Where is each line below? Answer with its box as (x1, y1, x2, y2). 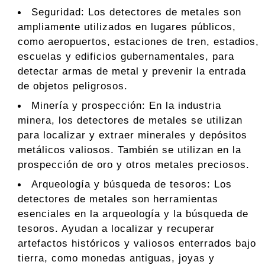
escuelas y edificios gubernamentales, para (18, 50, 234, 63)
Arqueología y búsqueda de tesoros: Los (31, 178, 232, 190)
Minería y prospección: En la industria (31, 99, 222, 112)
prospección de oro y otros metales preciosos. (18, 159, 250, 171)
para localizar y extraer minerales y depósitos (18, 129, 247, 141)
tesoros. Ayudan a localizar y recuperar (18, 222, 215, 235)
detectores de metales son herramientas (18, 193, 218, 205)
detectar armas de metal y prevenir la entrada (18, 65, 246, 77)
